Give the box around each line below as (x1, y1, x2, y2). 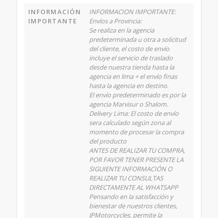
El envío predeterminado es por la (89, 91, 186, 100)
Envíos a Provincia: (89, 17, 142, 26)
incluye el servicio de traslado (89, 54, 173, 63)
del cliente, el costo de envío (89, 44, 169, 54)
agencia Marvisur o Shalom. (89, 100, 168, 109)
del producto (89, 137, 127, 146)
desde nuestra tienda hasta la (89, 63, 174, 72)
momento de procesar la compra (89, 127, 184, 137)
